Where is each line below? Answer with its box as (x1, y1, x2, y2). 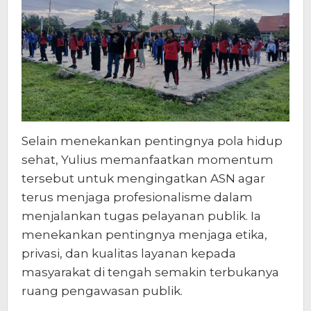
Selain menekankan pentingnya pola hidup (22, 133, 283, 148)
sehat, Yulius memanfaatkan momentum (22, 152, 274, 167)
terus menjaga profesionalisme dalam (22, 190, 253, 204)
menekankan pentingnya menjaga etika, (22, 227, 267, 242)
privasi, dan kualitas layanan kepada (22, 246, 236, 260)
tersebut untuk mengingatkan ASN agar (22, 171, 265, 185)
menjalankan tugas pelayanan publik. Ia (22, 208, 261, 223)
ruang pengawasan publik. (22, 283, 183, 298)
